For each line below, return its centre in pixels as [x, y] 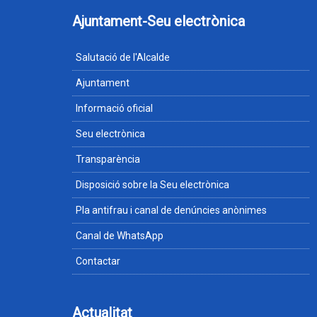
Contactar [98, 261]
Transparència [108, 159]
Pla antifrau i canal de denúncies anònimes [171, 210]
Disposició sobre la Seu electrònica [152, 185]
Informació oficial [114, 108]
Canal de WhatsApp [120, 236]
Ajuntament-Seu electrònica [158, 21]
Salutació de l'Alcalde [123, 57]
